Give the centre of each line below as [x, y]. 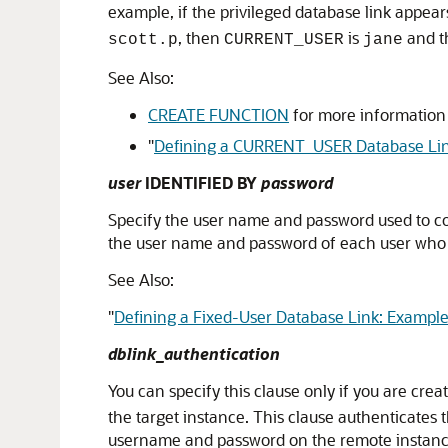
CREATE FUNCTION [218, 115]
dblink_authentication [194, 354]
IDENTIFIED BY [201, 183]
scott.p [143, 40]
